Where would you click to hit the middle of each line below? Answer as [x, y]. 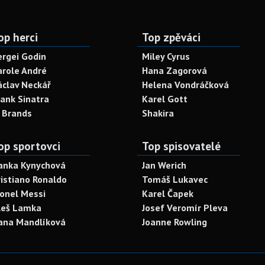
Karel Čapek [168, 193]
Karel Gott [165, 99]
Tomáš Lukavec [175, 179]
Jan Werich [164, 165]
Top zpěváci [171, 37]
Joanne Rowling [174, 222]
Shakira [158, 113]
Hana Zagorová [174, 70]
